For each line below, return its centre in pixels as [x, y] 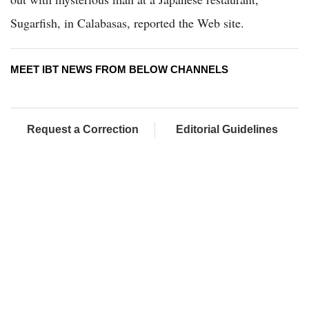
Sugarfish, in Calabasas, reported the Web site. [127, 23]
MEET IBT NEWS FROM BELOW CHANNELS [119, 69]
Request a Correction [82, 129]
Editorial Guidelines [227, 129]
